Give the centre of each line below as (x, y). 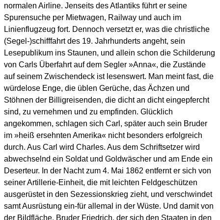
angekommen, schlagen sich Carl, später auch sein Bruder (106, 123)
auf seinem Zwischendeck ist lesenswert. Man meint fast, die (109, 76)
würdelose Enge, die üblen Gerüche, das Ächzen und (97, 88)
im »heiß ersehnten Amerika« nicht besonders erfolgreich (103, 135)
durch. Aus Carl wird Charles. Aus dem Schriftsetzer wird (102, 147)
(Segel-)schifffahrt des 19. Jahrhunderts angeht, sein (95, 41)
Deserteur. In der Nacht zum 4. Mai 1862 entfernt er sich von (108, 170)
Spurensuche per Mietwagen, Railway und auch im (93, 17)
